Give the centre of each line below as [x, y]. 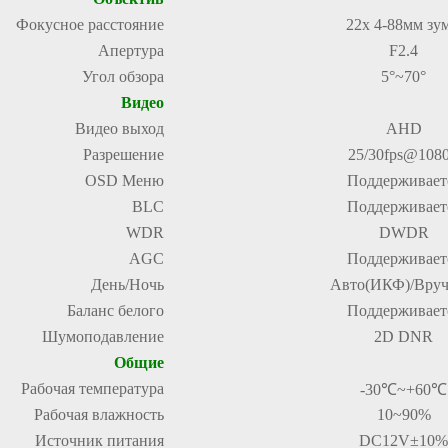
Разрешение [123, 154]
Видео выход [119, 128]
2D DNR [403, 336]
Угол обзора [123, 76]
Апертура [131, 50]
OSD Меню [124, 180]
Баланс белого [115, 310]
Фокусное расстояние [90, 24]
